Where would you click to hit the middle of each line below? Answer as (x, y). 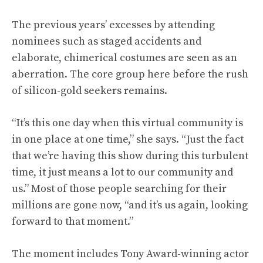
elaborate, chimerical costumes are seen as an (124, 58)
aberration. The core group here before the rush (130, 74)
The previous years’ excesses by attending (113, 25)
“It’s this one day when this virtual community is (127, 123)
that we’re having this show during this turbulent (130, 156)
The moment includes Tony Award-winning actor (130, 254)
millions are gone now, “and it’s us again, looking (130, 205)
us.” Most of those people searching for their (119, 189)
